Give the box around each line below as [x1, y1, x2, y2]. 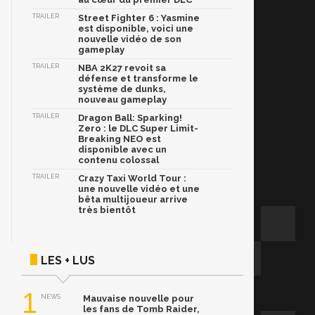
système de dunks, [78, 84, 166, 95]
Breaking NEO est [78, 134, 161, 145]
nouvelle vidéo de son [78, 34, 181, 45]
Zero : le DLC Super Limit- [78, 123, 198, 134]
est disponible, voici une [78, 23, 193, 34]
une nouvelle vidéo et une [78, 184, 200, 195]
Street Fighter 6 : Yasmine [78, 13, 200, 24]
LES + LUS [41, 254, 95, 268]
